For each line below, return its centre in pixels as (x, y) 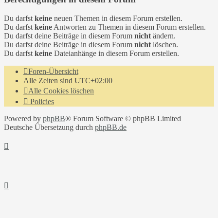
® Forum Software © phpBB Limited (123, 119)
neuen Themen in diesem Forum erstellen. (117, 18)
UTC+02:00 (93, 81)
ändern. (163, 36)
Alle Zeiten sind (49, 81)
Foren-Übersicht (53, 72)
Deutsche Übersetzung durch (49, 127)
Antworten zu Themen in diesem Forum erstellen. (129, 27)
